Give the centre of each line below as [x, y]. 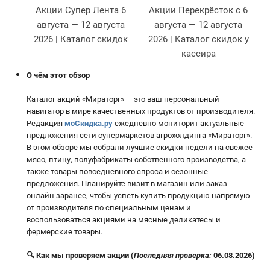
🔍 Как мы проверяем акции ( [80, 256]
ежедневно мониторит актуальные [178, 123]
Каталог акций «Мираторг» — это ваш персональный [123, 99]
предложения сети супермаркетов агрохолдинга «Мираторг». [139, 135]
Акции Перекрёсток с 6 [198, 11]
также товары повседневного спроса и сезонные [117, 171]
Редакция [46, 123]
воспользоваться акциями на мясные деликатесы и [124, 219]
